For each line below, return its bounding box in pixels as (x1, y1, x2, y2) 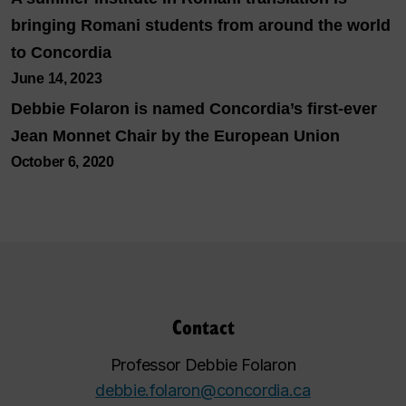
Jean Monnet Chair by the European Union (11, 127, 340, 145)
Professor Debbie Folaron (110, 355, 296, 374)
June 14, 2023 (11, 71, 102, 86)
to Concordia (11, 43, 111, 62)
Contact (171, 312, 235, 340)
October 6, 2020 (11, 154, 114, 169)
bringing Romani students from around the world (11, 16, 391, 34)
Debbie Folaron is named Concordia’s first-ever (11, 100, 377, 118)
